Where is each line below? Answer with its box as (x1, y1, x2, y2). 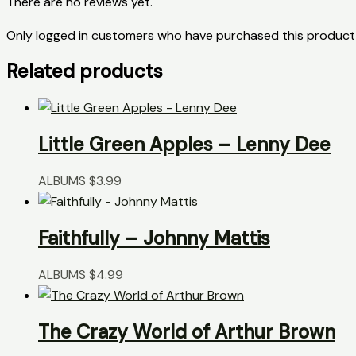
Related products (6, 59, 163, 84)
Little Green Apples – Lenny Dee (38, 132, 331, 157)
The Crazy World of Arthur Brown (38, 319, 335, 344)
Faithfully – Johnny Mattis (38, 226, 270, 251)
